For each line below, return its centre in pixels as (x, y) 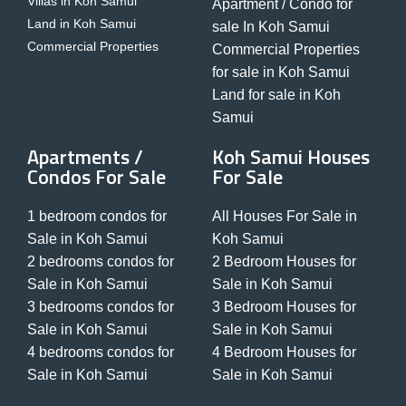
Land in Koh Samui (82, 23)
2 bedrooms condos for (101, 261)
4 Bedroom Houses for (284, 352)
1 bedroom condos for (97, 216)
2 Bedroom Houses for (284, 261)
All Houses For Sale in (285, 216)
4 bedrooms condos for (101, 352)
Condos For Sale (97, 176)
